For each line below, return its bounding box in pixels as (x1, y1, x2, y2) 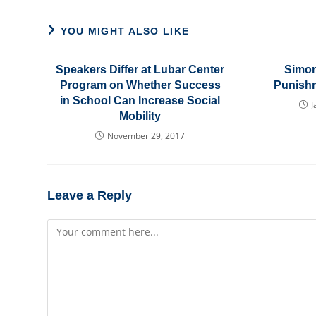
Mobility (119, 110, 162, 122)
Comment (47, 219, 93, 233)
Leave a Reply (47, 188, 133, 202)
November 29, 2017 (107, 130, 186, 142)
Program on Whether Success (59, 79, 221, 91)
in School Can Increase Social (60, 95, 221, 107)
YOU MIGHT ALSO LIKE (60, 25, 190, 37)
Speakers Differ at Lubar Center (56, 63, 225, 75)
